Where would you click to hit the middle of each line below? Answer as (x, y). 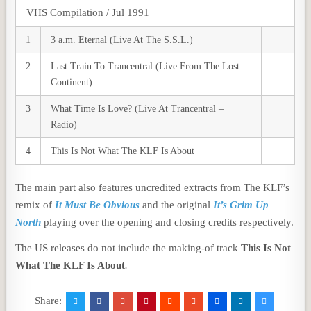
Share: (49, 300)
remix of (35, 204)
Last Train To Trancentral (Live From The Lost (145, 66)
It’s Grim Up (241, 204)
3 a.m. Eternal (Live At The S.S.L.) (122, 40)
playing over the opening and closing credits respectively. (168, 222)
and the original (177, 204)
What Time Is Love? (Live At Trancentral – (137, 108)
